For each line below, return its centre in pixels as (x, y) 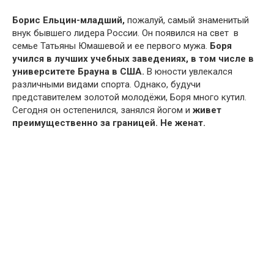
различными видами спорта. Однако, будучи (106, 84)
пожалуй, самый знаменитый (187, 20)
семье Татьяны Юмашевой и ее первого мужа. (111, 46)
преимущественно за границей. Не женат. (109, 123)
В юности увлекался (188, 71)
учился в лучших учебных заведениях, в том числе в (133, 58)
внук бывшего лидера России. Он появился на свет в (125, 33)
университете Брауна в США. (78, 71)
